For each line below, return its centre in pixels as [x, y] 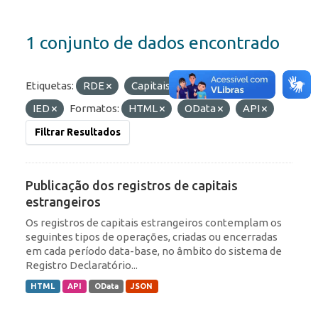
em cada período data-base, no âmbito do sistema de [154, 251]
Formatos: [94, 109]
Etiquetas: [50, 86]
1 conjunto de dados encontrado [153, 43]
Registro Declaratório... [82, 265]
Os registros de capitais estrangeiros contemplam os [154, 223]
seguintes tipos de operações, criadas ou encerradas [152, 237]
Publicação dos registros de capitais [132, 186]
